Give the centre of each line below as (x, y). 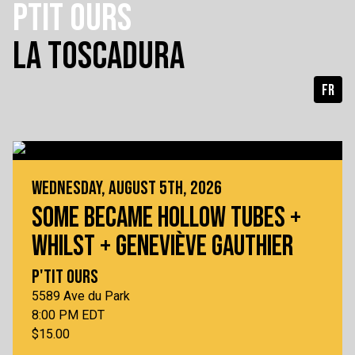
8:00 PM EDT (68, 315)
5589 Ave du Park (81, 296)
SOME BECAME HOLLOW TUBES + (166, 218)
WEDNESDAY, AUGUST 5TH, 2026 (127, 188)
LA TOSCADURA (99, 57)
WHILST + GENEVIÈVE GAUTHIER (162, 247)
